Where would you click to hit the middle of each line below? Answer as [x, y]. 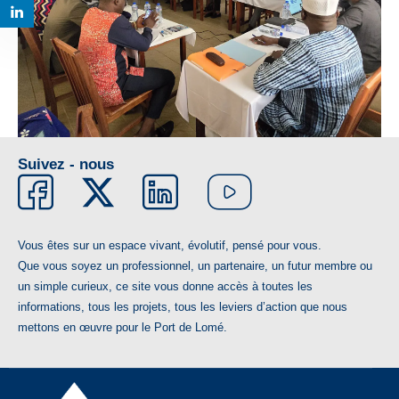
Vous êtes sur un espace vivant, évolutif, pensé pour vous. [170, 245]
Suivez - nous [66, 164]
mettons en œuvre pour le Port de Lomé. [122, 327]
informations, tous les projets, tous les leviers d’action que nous [183, 306]
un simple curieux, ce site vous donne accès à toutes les [165, 286]
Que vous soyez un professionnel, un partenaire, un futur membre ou [195, 265]
